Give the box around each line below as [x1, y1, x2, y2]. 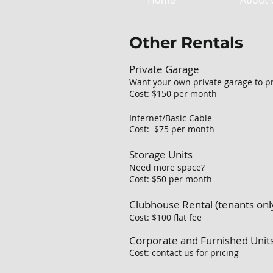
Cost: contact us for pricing [129, 247, 239, 258]
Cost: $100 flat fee [129, 211, 202, 223]
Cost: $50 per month [129, 173, 212, 185]
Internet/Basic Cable [129, 112, 212, 124]
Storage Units [129, 147, 193, 161]
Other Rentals [129, 33, 243, 52]
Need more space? [129, 161, 205, 173]
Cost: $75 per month [129, 123, 214, 135]
